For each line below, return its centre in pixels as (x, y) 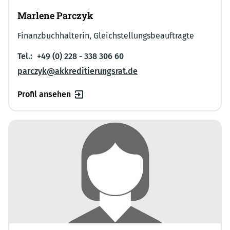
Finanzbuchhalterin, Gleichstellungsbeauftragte (106, 36)
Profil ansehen (44, 94)
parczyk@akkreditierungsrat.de (78, 71)
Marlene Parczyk (55, 16)
